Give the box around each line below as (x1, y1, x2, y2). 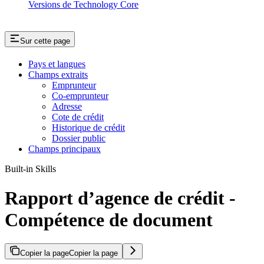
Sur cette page (20, 37, 70, 46)
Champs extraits (28, 70, 88, 80)
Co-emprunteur (52, 91, 108, 101)
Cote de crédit (52, 112, 104, 123)
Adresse (52, 101, 82, 112)
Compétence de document (5, 209, 213, 230)
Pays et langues (28, 59, 85, 70)
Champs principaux (28, 144, 101, 154)
